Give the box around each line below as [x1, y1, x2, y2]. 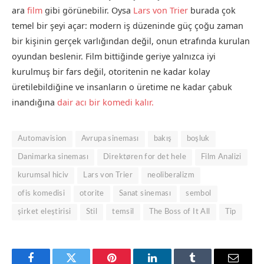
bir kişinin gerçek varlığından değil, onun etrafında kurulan [12, 35, 250, 47]
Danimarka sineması [18, 153, 89, 161]
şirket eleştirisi [18, 208, 71, 216]
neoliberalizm [147, 171, 195, 180]
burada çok [188, 5, 236, 16]
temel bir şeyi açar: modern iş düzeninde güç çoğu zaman [12, 20, 243, 32]
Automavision [18, 135, 67, 143]
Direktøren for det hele [103, 153, 187, 161]
